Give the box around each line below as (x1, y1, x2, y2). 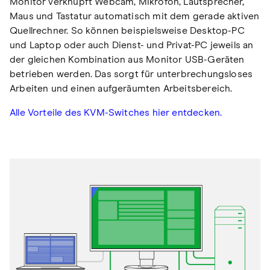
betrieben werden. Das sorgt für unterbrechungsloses (10, 69, 253, 79)
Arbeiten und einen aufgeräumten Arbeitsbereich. (10, 83, 233, 93)
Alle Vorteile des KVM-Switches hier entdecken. (10, 107, 222, 118)
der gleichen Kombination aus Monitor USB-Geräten (10, 54, 245, 64)
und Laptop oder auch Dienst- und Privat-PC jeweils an (10, 40, 254, 50)
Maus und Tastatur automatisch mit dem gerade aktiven (10, 11, 260, 21)
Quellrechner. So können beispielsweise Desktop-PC (10, 25, 245, 36)
